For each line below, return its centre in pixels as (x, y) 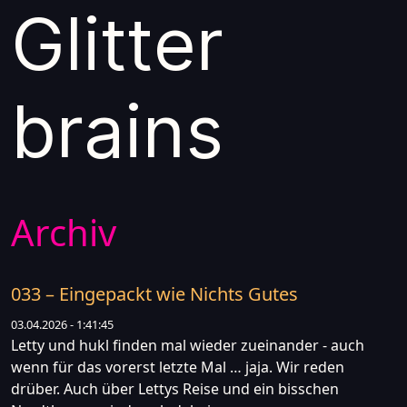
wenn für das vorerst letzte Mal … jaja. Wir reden (178, 367)
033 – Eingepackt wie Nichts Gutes (154, 294)
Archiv (64, 232)
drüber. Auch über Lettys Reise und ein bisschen (175, 389)
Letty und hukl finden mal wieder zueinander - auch (188, 345)
